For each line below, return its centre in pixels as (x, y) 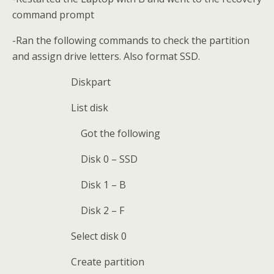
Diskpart (91, 82)
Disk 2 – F (98, 210)
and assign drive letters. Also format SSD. (106, 56)
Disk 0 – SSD (104, 159)
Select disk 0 (99, 236)
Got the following (116, 133)
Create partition (108, 262)
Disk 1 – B (98, 185)
